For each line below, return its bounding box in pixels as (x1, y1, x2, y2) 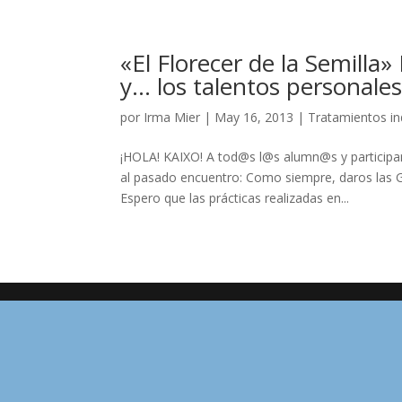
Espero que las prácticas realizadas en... (120, 189, 350, 206)
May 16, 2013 (214, 109, 294, 126)
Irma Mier (144, 109, 201, 126)
